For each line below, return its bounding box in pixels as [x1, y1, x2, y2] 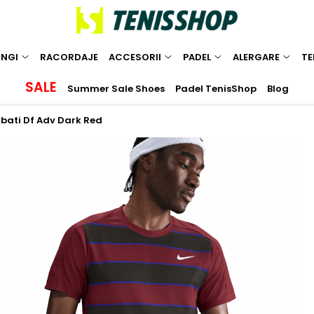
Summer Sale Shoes [67, 81, 165, 95]
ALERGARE [233, 50, 280, 64]
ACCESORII [109, 50, 161, 64]
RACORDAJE [40, 50, 98, 64]
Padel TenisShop [175, 81, 257, 95]
